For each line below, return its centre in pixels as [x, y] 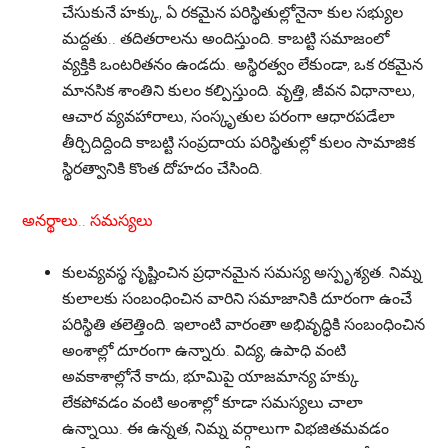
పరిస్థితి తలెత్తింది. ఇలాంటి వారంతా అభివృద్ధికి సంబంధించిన [244, 324]
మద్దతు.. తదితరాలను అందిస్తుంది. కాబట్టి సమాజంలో [226, 38]
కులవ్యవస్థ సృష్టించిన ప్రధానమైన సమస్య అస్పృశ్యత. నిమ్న [242, 272]
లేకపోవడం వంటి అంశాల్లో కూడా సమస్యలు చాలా [213, 402]
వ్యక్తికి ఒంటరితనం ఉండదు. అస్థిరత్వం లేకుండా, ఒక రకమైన [243, 64]
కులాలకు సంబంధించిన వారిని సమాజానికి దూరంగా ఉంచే [237, 298]
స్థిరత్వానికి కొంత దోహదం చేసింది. [163, 168]
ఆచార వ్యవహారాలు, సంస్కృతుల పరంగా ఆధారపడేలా [229, 116]
